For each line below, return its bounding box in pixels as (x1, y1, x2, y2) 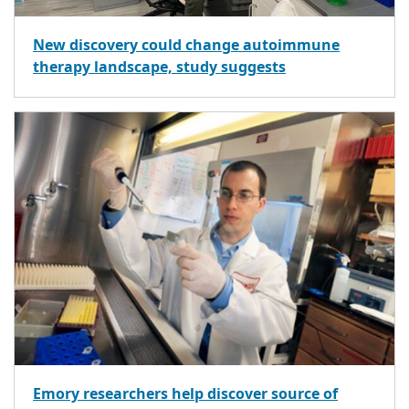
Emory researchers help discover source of (33, 383, 338, 405)
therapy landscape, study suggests (33, 56, 286, 79)
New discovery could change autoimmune (33, 34, 340, 57)
